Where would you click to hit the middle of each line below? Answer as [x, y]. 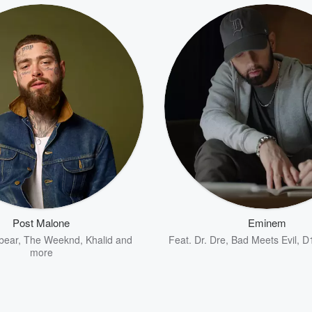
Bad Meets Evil [264, 240]
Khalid [99, 240]
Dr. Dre [210, 240]
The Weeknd [52, 240]
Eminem [267, 223]
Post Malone [41, 223]
